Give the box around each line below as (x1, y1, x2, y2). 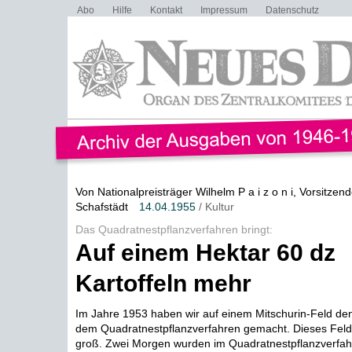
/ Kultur (195, 200, 234, 213)
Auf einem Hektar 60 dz (75, 240, 335, 266)
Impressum (200, 5, 247, 16)
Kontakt (149, 5, 182, 16)
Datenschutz (265, 5, 319, 16)
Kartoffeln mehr (75, 270, 251, 296)
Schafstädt (75, 200, 128, 213)
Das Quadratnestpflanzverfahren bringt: (75, 223, 273, 236)
